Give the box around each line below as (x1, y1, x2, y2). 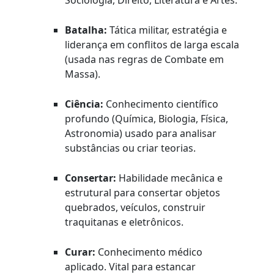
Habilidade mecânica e (116, 171, 223, 185)
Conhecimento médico (95, 245, 203, 259)
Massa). (65, 67, 101, 81)
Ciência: (65, 97, 104, 111)
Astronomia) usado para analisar (65, 127, 217, 141)
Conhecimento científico (103, 97, 219, 111)
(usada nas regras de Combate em (65, 53, 224, 67)
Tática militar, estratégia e (107, 23, 228, 37)
